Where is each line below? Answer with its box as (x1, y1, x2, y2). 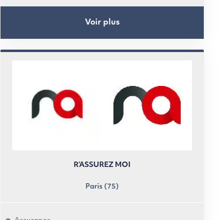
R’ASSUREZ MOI (74, 162, 131, 169)
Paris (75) (85, 183, 119, 191)
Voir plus (84, 18, 120, 27)
